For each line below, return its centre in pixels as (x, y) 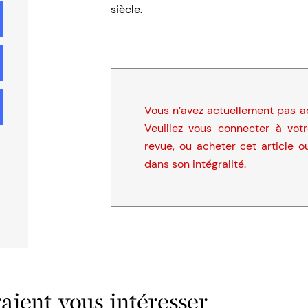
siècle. (126, 10)
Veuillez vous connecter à (216, 129)
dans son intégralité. (195, 164)
